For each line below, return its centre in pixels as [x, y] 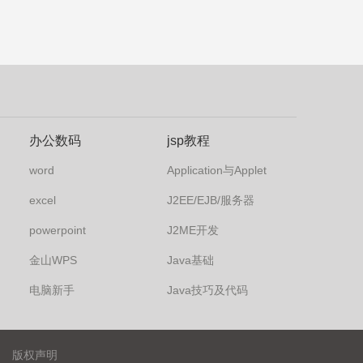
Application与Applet [217, 170]
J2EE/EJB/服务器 [211, 200]
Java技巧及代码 [207, 290]
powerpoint [58, 230]
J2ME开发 [193, 230]
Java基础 [190, 260]
